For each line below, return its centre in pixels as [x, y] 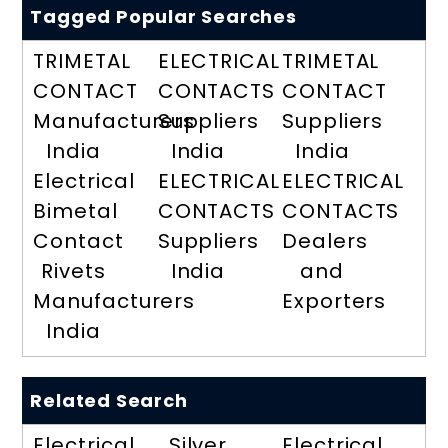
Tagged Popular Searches [163, 17]
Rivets [73, 271]
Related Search [109, 401]
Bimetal [75, 211]
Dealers [325, 241]
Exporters [334, 301]
